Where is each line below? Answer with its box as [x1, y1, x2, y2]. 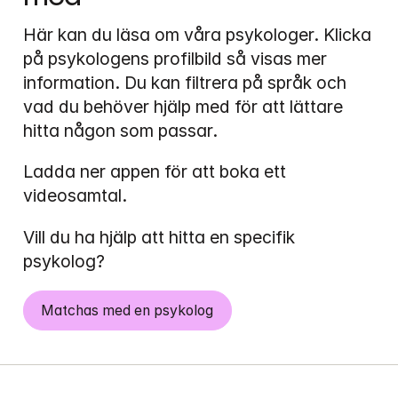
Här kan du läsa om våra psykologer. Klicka [22, 24, 371, 46]
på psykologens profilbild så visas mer [22, 48, 327, 70]
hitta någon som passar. [22, 120, 218, 142]
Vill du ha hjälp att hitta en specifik [22, 226, 295, 248]
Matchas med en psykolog [41, 301, 214, 319]
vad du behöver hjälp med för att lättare [22, 96, 343, 118]
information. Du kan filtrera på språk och [22, 72, 346, 94]
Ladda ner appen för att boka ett [22, 161, 286, 183]
